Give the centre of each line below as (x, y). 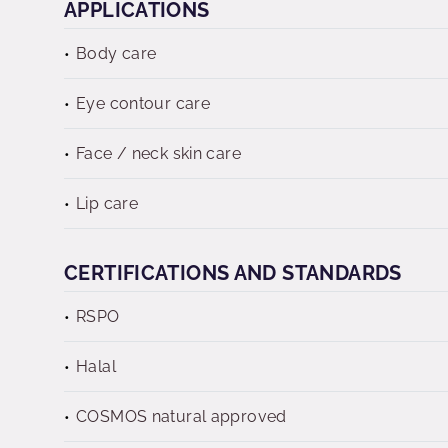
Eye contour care (143, 103)
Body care (116, 53)
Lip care (107, 203)
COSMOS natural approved (181, 416)
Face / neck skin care (158, 153)
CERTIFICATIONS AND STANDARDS (233, 273)
